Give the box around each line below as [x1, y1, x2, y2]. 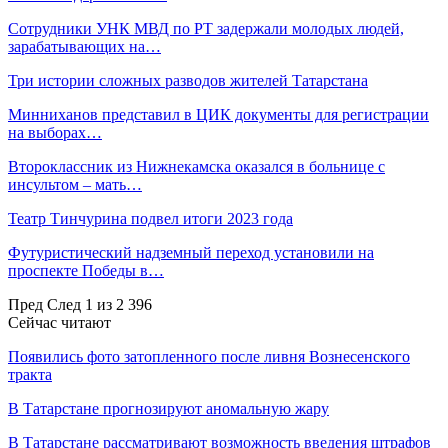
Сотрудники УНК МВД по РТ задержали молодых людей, [8, 19, 404, 37]
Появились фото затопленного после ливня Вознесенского [8, 347, 410, 365]
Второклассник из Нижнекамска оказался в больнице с [8, 157, 385, 175]
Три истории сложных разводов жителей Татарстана [8, 71, 368, 89]
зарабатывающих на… [8, 37, 161, 55]
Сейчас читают [8, 313, 111, 331]
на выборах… [8, 123, 102, 141]
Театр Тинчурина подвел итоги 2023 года [8, 209, 293, 227]
